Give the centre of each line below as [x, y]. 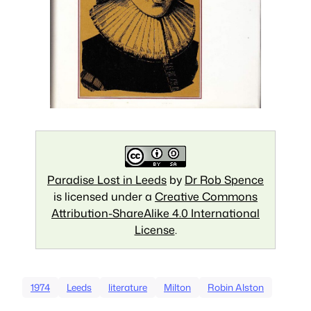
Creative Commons [206, 197]
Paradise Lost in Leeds [107, 180]
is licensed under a [104, 197]
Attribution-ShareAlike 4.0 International [155, 213]
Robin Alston [236, 287]
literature [128, 287]
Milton [177, 287]
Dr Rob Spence [224, 180]
